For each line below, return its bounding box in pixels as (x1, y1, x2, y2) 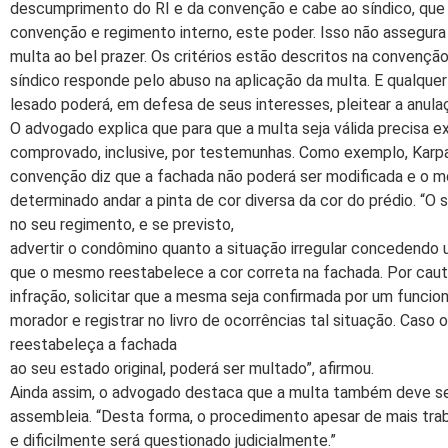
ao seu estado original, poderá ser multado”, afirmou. (10, 359, 374, 379)
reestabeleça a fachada (10, 335, 177, 355)
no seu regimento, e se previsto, (10, 215, 234, 235)
